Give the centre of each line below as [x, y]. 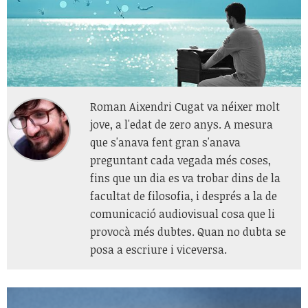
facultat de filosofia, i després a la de [184, 196]
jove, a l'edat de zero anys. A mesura [181, 124]
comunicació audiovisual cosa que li [183, 213]
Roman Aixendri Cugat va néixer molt [185, 106]
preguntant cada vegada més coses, [180, 160]
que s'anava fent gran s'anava [165, 142]
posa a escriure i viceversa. [158, 249]
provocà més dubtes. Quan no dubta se [188, 231]
